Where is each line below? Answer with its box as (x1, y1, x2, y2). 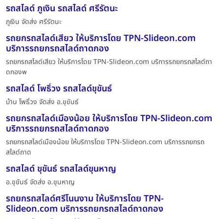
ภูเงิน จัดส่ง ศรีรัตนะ (6, 17, 62, 27)
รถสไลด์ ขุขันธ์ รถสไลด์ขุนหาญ (6, 162, 116, 175)
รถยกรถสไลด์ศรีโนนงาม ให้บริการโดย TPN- (6, 192, 164, 205)
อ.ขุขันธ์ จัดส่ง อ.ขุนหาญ (6, 177, 77, 187)
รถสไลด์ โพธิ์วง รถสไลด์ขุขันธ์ (6, 82, 112, 95)
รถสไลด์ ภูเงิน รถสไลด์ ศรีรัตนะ (6, 2, 118, 15)
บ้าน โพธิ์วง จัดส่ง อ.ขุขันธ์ (6, 97, 79, 107)
